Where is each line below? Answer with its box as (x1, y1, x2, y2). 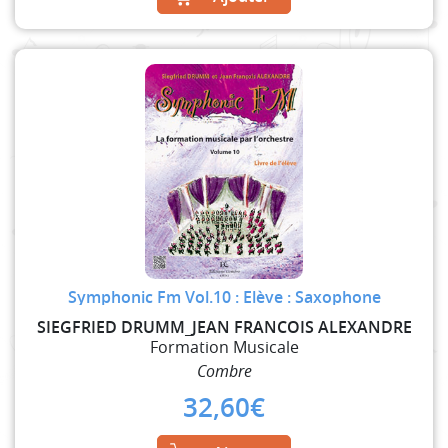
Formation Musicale (149, 335, 299, 358)
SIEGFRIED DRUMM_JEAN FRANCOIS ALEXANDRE (36, 315, 412, 338)
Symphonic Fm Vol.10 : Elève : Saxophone (67, 285, 381, 308)
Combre (196, 359, 252, 382)
